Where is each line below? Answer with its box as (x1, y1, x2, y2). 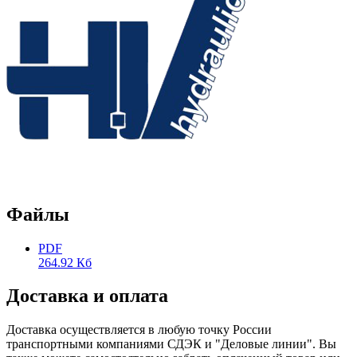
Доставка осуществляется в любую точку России (6, 323, 272, 337)
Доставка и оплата (6, 285, 168, 307)
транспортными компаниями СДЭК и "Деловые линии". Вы (6, 337, 336, 351)
